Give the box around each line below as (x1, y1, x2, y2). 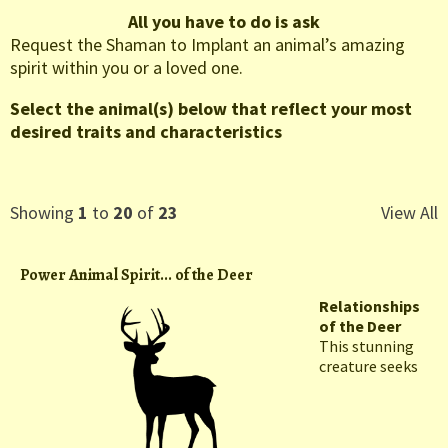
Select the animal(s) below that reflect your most (10, 97, 412, 121)
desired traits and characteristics (10, 120, 282, 144)
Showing (10, 201, 78, 225)
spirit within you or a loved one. (10, 56, 243, 80)
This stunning (319, 336, 414, 357)
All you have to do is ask (128, 10, 320, 34)
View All (381, 201, 438, 225)
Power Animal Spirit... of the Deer (20, 264, 253, 287)
